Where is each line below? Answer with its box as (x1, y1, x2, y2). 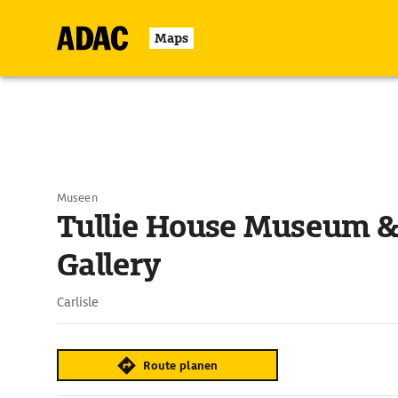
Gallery (57, 245, 161, 284)
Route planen (143, 357, 219, 373)
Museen (57, 190, 98, 205)
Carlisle (57, 294, 99, 310)
